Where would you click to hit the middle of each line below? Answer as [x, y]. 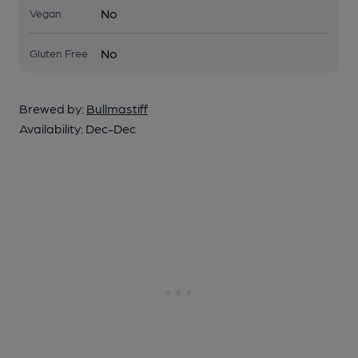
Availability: [52, 128]
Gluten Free [59, 53]
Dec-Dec [111, 128]
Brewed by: [53, 108]
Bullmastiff [117, 108]
